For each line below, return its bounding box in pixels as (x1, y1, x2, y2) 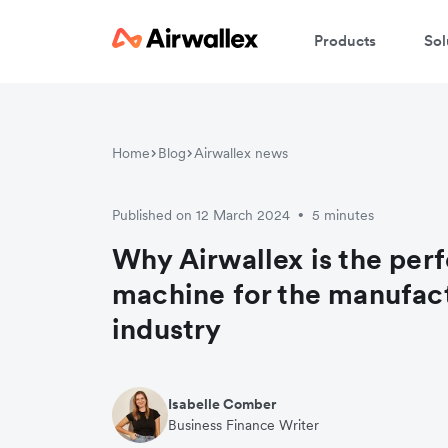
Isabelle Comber (168, 395, 276, 413)
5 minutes (312, 206, 374, 224)
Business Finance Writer (168, 416, 319, 434)
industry (112, 311, 222, 347)
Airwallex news (194, 144, 288, 162)
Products (314, 30, 376, 50)
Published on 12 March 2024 (112, 206, 290, 224)
